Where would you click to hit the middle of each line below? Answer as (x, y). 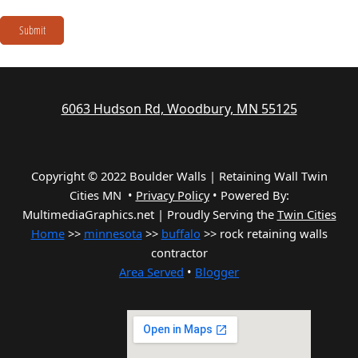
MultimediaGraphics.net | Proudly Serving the (149, 215)
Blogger (217, 272)
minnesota (113, 234)
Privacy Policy (172, 195)
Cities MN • (102, 195)
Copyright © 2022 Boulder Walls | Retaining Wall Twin (179, 176)
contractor (179, 253)
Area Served (151, 272)
